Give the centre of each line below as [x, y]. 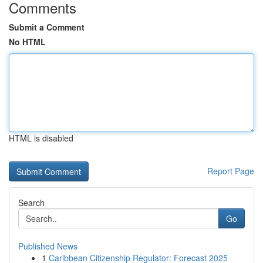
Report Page [231, 171]
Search [31, 203]
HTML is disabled [41, 138]
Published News [48, 246]
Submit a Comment [47, 27]
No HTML [27, 42]
